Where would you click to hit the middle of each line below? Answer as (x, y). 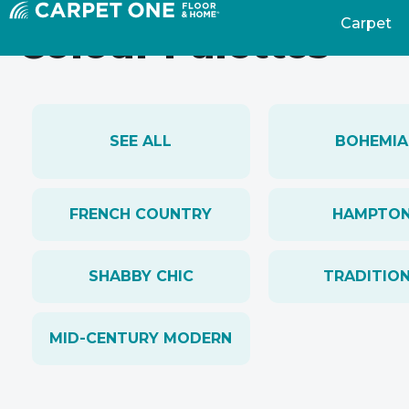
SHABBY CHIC (141, 276)
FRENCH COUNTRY (141, 214)
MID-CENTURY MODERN (141, 338)
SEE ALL (141, 141)
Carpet (366, 23)
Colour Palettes (174, 45)
